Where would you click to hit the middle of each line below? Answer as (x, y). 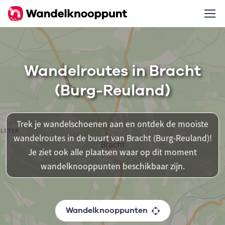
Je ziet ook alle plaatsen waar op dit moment (113, 152)
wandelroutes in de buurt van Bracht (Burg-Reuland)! (113, 138)
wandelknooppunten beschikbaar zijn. (113, 166)
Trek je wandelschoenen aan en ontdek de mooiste (113, 124)
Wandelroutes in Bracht (113, 71)
